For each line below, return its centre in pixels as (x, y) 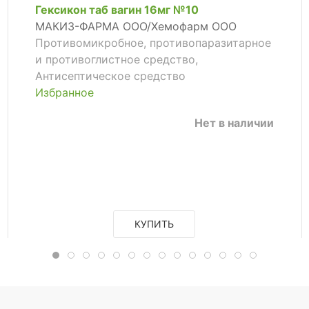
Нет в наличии (235, 123)
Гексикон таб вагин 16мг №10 (117, 10)
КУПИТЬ (154, 223)
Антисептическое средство (110, 76)
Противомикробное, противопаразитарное (153, 43)
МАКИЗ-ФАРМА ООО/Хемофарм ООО (136, 27)
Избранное (64, 93)
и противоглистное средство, (116, 60)
